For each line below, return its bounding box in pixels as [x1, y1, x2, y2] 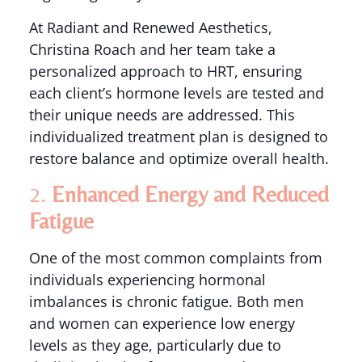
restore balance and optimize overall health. [28, 148, 329, 168]
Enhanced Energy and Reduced [51, 181, 329, 208]
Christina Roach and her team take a [28, 39, 276, 59]
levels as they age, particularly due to [28, 335, 281, 356]
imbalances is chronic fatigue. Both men [28, 292, 304, 312]
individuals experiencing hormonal [28, 270, 266, 290]
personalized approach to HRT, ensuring [28, 61, 302, 81]
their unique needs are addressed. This [28, 104, 295, 124]
